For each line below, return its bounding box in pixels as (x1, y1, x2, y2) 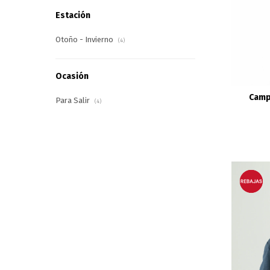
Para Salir (55, 95, 92, 105)
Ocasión (55, 71, 89, 81)
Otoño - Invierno (55, 34, 115, 44)
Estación (55, 10, 90, 20)
